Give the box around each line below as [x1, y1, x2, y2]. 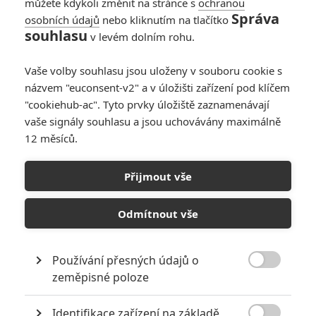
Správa [231, 9, 279, 28]
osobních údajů [25, 13, 99, 27]
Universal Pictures [245, 111, 309, 121]
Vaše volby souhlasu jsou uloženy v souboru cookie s [25, 63, 282, 78]
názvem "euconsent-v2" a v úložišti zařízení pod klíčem [25, 80, 290, 95]
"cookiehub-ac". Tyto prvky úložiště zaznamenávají [25, 97, 269, 111]
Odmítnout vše [118, 206, 198, 221]
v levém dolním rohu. [87, 30, 195, 44]
